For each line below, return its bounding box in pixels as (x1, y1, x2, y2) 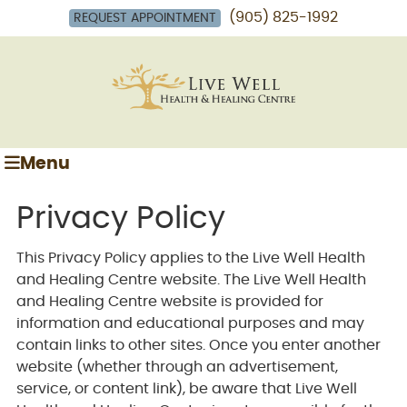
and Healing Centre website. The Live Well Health (15, 272, 366, 287)
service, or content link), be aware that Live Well (15, 381, 357, 396)
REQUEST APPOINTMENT (74, 12, 216, 25)
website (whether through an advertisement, (15, 359, 338, 374)
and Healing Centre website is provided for (15, 293, 323, 309)
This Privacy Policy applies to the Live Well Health (15, 250, 365, 265)
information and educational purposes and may (15, 315, 364, 331)
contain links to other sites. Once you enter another (15, 337, 381, 352)
